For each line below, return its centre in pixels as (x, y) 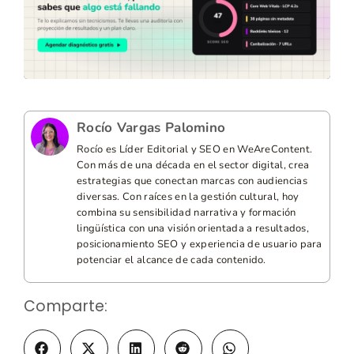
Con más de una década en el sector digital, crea (193, 166)
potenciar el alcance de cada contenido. (171, 260)
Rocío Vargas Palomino (151, 128)
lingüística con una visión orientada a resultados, (193, 229)
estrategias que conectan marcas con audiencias (192, 181)
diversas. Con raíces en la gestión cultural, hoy (188, 197)
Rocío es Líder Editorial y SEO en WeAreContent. (195, 150)
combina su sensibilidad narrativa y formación (186, 213)
